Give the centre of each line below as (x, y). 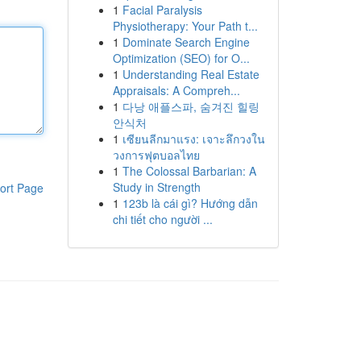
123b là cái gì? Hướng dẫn (190, 203)
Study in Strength (156, 187)
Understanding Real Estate (191, 74)
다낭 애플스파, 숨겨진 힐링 (191, 106)
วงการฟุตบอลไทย (156, 155)
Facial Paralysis (162, 10)
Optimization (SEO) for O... (181, 58)
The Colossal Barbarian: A (189, 171)
